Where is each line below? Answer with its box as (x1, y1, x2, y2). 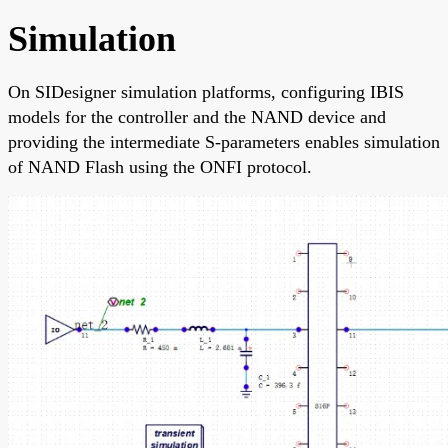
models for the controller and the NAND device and (8, 106, 386, 127)
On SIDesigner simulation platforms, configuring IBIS (8, 81, 404, 102)
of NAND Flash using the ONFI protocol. (8, 156, 312, 177)
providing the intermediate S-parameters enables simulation (8, 131, 440, 152)
